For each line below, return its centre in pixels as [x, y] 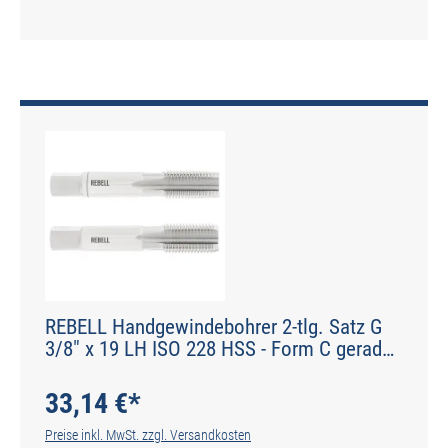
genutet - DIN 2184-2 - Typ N [159, 370]
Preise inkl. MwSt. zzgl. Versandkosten [148, 434]
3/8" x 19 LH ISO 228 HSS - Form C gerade [218, 348]
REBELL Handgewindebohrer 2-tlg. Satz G [213, 326]
